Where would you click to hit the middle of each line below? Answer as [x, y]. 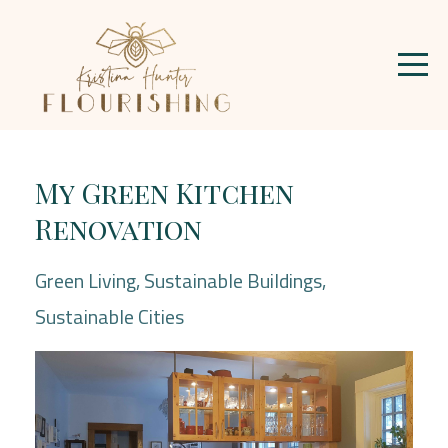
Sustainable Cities [109, 316]
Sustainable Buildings [233, 280]
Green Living [85, 280]
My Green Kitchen [164, 192]
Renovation [118, 228]
